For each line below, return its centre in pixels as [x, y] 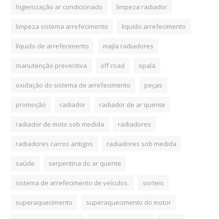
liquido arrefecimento [154, 26]
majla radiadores [128, 46]
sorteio [153, 183]
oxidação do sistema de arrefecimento [73, 85]
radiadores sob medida [142, 143]
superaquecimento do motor [129, 202]
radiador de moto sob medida [60, 124]
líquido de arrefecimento [53, 46]
